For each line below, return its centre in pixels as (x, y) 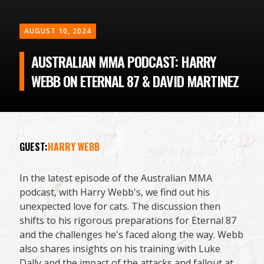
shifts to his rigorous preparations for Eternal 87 (128, 221)
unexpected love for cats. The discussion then (120, 207)
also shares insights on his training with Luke (120, 249)
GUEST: (34, 147)
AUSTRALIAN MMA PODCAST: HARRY (124, 62)
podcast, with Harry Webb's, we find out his (115, 192)
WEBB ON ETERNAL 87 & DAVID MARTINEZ (135, 81)
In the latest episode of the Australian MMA (116, 178)
